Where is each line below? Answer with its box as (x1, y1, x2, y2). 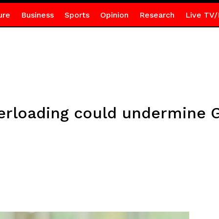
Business (21, 10, 54, 20)
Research (139, 10, 175, 20)
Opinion (100, 10, 129, 20)
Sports (64, 10, 89, 20)
